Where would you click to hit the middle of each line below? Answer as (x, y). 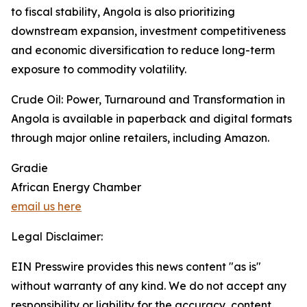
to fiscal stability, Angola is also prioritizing (123, 12)
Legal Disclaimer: (57, 237)
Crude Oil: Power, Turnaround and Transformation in (148, 100)
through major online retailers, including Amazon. (140, 138)
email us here (46, 207)
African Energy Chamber (76, 187)
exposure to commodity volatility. (99, 70)
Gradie (29, 168)
